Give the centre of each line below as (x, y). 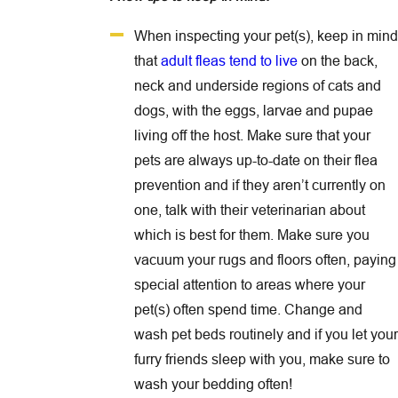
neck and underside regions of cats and (257, 85)
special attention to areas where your (249, 284)
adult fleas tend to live (229, 60)
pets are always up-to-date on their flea (255, 159)
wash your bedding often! (215, 383)
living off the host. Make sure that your (252, 135)
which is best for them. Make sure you (251, 234)
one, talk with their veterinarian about (249, 209)
